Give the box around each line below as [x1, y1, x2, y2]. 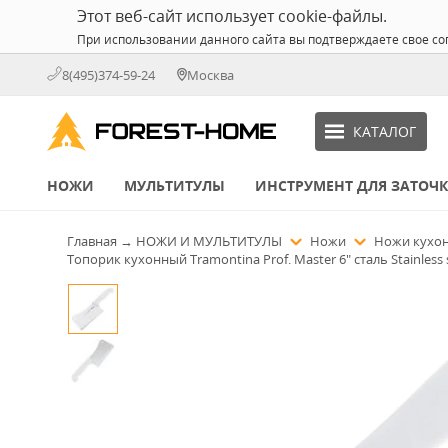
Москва [187, 65, 234, 84]
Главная [67, 232, 117, 250]
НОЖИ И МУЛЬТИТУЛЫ [136, 232, 285, 250]
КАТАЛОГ [352, 121, 416, 141]
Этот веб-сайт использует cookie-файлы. [77, 5, 387, 27]
